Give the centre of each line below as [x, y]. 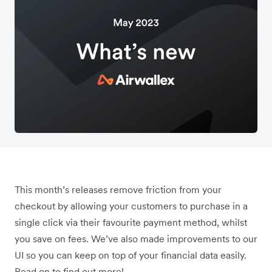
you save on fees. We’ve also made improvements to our [136, 238]
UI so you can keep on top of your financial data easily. [131, 255]
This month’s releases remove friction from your [118, 189]
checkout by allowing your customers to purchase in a [131, 206]
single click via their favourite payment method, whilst [131, 222]
